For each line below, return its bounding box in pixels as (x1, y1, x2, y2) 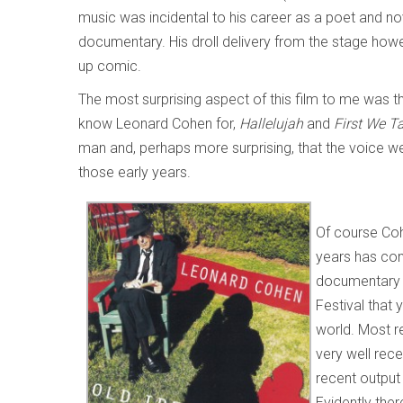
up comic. (78, 58, 141, 75)
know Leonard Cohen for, (78, 115, 239, 132)
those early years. (78, 164, 191, 181)
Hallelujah (239, 115, 303, 132)
